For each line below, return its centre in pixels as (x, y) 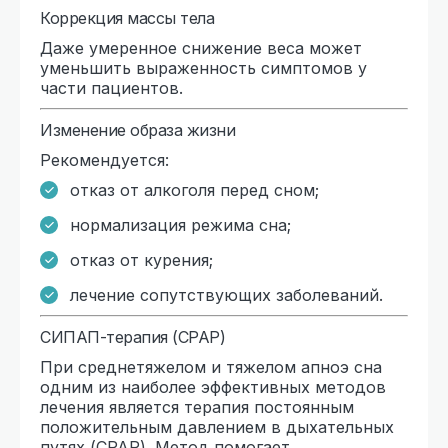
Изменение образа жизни (137, 129)
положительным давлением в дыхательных (217, 426)
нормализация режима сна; (180, 224)
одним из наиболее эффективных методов (213, 386)
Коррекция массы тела (127, 17)
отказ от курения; (141, 259)
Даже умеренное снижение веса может (201, 47)
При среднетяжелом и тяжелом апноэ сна (211, 366)
